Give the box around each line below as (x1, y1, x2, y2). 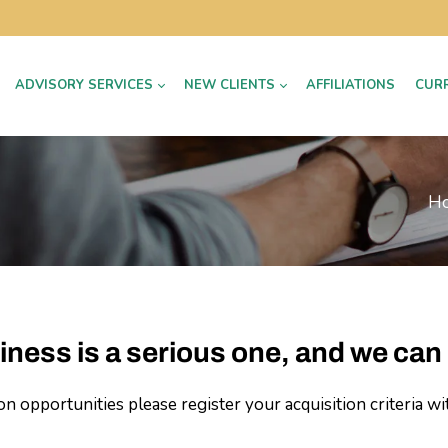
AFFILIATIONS (306, 76, 395, 95)
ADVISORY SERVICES (15, 76, 153, 95)
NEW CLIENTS (184, 76, 275, 95)
